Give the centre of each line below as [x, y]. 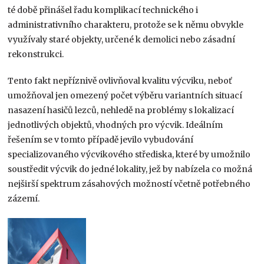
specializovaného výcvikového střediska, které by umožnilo [129, 154]
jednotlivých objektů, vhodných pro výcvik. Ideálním [115, 125]
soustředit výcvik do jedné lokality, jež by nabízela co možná [130, 169]
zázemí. [24, 198]
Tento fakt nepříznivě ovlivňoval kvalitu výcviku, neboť [120, 80]
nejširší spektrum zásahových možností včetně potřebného [129, 184]
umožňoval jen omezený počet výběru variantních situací [125, 95]
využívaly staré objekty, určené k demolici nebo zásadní [122, 39]
